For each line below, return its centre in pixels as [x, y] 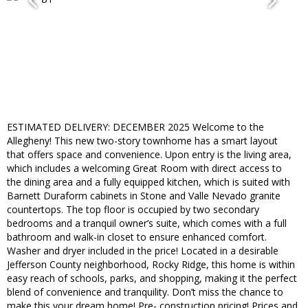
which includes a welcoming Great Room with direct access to [144, 168]
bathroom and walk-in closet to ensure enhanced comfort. [137, 237]
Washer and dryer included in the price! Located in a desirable [143, 251]
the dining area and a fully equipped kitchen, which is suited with [148, 182]
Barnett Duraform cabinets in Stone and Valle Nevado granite [144, 196]
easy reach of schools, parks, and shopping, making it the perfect [152, 278]
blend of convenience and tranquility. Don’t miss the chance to [145, 292]
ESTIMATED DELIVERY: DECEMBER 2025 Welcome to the [135, 127]
